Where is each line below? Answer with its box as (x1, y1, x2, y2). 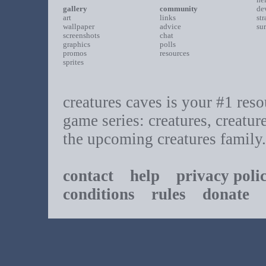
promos (62, 49, 87, 58)
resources (159, 49, 189, 58)
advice (159, 22, 181, 31)
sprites (62, 58, 84, 66)
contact (62, 167, 113, 185)
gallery (62, 4, 87, 13)
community (159, 4, 198, 13)
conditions (62, 185, 151, 203)
